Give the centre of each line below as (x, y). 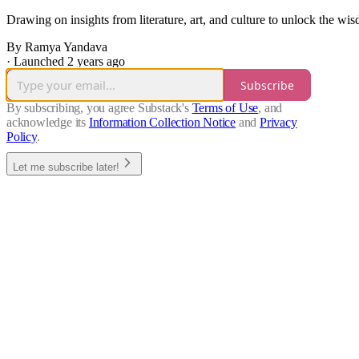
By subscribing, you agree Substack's (98, 108)
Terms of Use (225, 108)
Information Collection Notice (162, 123)
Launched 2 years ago (69, 62)
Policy (22, 137)
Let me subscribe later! (66, 167)
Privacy (278, 123)
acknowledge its (46, 123)
